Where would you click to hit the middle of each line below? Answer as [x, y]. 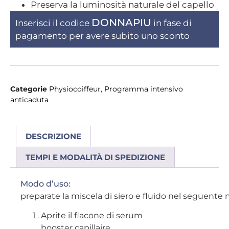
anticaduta [29, 99]
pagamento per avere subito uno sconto [102, 36]
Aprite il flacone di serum [92, 215]
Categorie [29, 89]
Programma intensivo [144, 89]
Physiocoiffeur [75, 89]
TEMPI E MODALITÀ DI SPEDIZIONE [95, 157]
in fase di [171, 23]
